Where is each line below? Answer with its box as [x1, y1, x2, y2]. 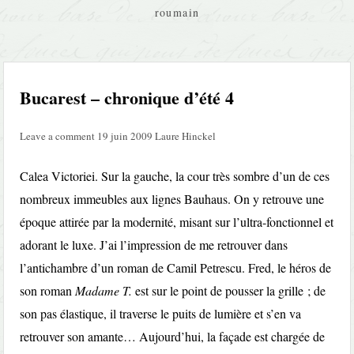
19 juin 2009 [97, 129, 153, 143]
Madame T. [75, 282, 133, 299]
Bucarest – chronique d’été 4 [20, 85, 235, 111]
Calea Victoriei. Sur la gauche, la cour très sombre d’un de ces [20, 168, 330, 184]
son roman [20, 282, 76, 299]
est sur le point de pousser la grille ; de [132, 282, 326, 299]
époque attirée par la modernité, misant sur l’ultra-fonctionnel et [20, 213, 334, 230]
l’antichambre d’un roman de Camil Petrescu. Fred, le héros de [20, 259, 332, 276]
